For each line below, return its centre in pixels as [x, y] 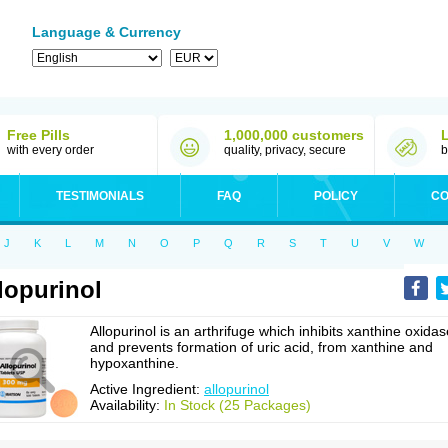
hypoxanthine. [134, 363]
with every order [50, 150]
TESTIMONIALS [100, 196]
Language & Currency [106, 32]
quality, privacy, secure [285, 150]
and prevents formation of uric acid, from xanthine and [261, 347]
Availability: [127, 405]
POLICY [336, 196]
